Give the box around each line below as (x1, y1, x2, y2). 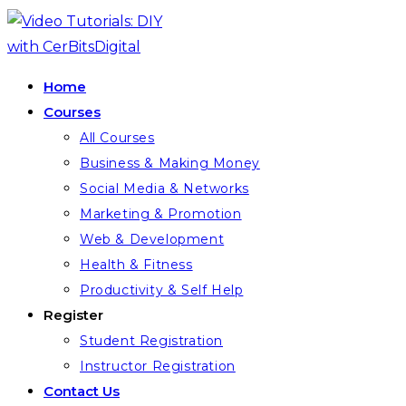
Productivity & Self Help (80, 282, 244, 298)
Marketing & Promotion (80, 206, 242, 222)
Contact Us (43, 382, 120, 400)
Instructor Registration (80, 358, 236, 374)
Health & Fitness (80, 256, 193, 273)
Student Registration (80, 333, 223, 349)
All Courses (80, 130, 155, 146)
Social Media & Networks (80, 180, 249, 197)
